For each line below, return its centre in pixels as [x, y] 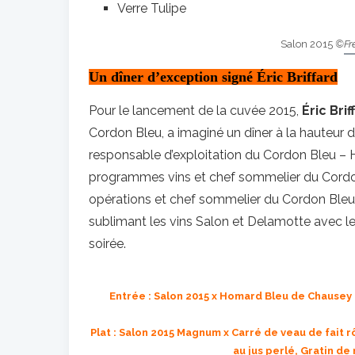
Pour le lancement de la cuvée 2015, [195, 111]
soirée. [107, 244]
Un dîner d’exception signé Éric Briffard [213, 77]
